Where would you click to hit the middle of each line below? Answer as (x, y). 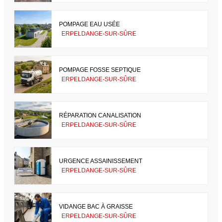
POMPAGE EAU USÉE (89, 24)
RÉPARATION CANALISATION (100, 115)
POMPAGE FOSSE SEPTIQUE (100, 70)
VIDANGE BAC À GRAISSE (96, 206)
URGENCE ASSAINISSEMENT (101, 161)
